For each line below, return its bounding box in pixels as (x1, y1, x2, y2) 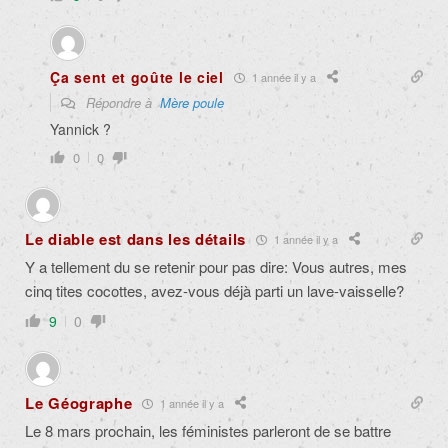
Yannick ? (50, 119, 111, 140)
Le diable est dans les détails (25, 228, 246, 251)
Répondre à (82, 93, 160, 113)
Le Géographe (25, 392, 133, 415)
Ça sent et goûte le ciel (50, 67, 224, 88)
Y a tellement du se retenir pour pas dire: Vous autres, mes (25, 256, 407, 278)
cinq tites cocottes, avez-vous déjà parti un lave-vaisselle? (25, 280, 404, 302)
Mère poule (160, 93, 224, 113)
